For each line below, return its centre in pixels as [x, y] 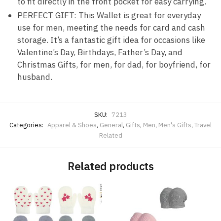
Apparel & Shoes [72, 125]
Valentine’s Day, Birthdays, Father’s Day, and [100, 52]
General [111, 125]
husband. [35, 77]
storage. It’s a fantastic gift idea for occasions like [111, 40]
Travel [203, 125]
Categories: [27, 125]
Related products [110, 166]
